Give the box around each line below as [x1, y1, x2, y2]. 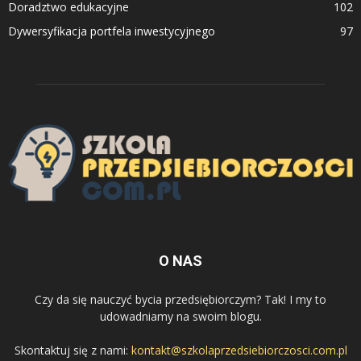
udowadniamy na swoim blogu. [99, 308, 262, 324]
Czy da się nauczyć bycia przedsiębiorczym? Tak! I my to [35, 291, 326, 307]
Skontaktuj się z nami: [14, 342, 131, 358]
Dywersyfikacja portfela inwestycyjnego [8, 23, 215, 39]
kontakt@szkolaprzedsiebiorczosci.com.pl [131, 342, 347, 358]
